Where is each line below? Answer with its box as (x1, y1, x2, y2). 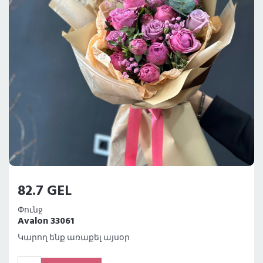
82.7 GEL (18, 180, 72, 203)
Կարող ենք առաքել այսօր (18, 231, 130, 245)
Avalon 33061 (18, 214, 74, 230)
